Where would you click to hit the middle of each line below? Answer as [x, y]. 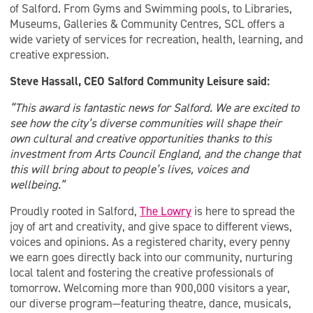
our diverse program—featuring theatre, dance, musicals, [151, 303]
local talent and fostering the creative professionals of [142, 272]
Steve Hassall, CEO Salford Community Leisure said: [140, 81]
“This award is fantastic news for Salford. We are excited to [154, 108]
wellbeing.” [37, 184]
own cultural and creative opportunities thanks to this [141, 138]
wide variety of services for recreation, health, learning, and [156, 39]
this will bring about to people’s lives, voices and [129, 169]
